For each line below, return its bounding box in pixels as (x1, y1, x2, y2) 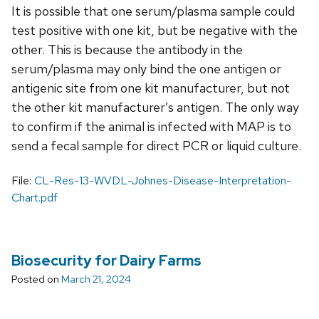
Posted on (11, 271, 61, 286)
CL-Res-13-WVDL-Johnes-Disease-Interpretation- (34, 172, 291, 188)
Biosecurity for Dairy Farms (11, 251, 202, 270)
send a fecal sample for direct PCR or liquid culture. (11, 137, 301, 154)
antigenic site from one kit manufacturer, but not (11, 79, 290, 96)
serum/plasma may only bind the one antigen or (11, 60, 281, 77)
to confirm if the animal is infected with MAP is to (11, 117, 291, 135)
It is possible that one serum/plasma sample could (11, 2, 295, 19)
